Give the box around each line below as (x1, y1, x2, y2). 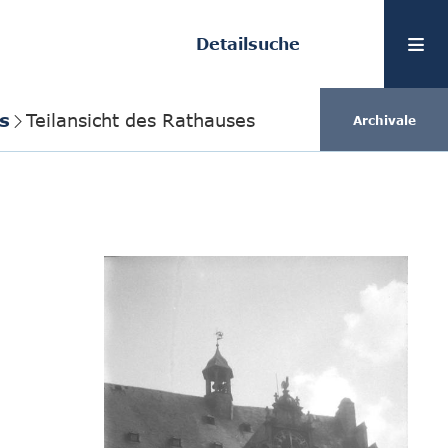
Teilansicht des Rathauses (26, 108, 255, 131)
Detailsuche (196, 35, 300, 53)
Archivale (352, 112, 416, 127)
